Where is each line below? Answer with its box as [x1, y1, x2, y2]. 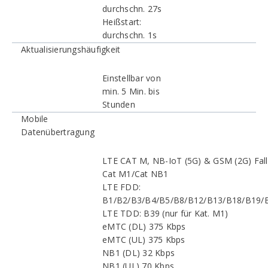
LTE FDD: [102, 181, 141, 193]
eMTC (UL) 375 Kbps [102, 234, 185, 245]
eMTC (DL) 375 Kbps [102, 221, 186, 232]
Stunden [102, 99, 135, 110]
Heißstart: [102, 16, 142, 28]
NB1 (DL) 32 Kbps [102, 247, 175, 258]
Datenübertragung [21, 126, 95, 138]
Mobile [21, 113, 48, 124]
